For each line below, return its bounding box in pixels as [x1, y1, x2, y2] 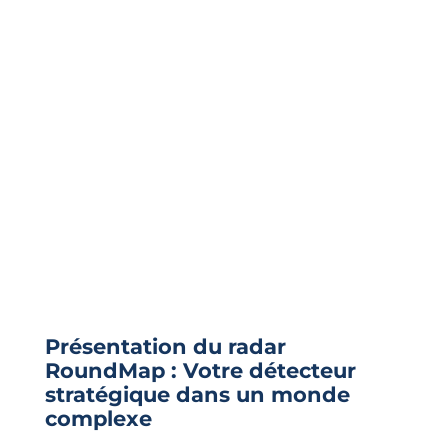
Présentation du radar [44, 333, 286, 359]
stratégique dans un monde [44, 381, 350, 407]
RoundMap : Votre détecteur [44, 357, 356, 383]
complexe [44, 405, 152, 431]
